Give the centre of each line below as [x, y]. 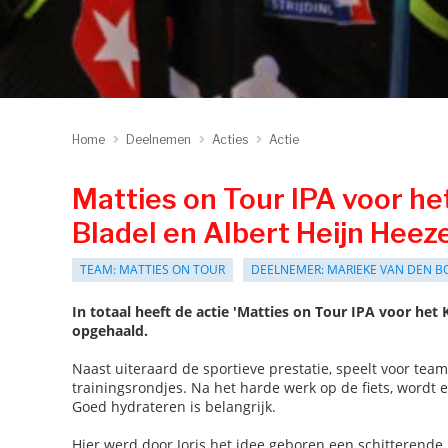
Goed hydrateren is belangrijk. [174, 406]
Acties [230, 139]
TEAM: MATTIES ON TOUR [152, 269]
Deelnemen [158, 139]
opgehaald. [110, 330]
